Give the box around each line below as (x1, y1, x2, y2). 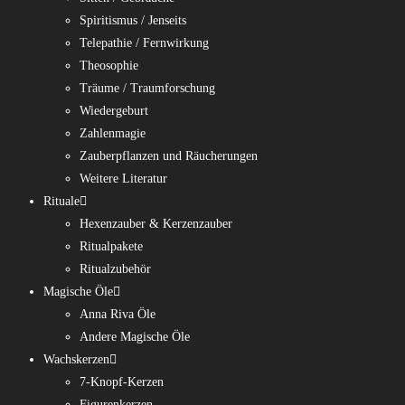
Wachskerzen (43, 353, 109, 366)
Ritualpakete (80, 240, 143, 253)
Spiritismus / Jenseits (80, 14, 186, 27)
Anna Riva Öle (80, 307, 155, 321)
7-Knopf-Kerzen (80, 375, 164, 389)
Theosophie (80, 59, 138, 72)
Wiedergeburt (80, 104, 148, 118)
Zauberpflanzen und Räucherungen (80, 149, 258, 163)
